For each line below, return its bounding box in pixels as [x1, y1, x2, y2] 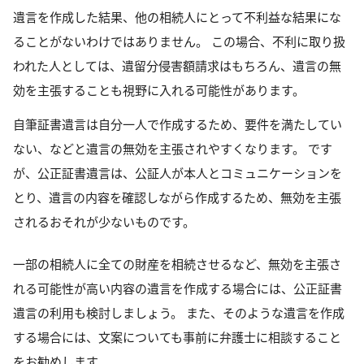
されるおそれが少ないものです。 [13, 213, 195, 230]
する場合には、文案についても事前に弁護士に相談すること [13, 328, 341, 345]
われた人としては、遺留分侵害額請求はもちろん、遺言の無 [13, 57, 341, 74]
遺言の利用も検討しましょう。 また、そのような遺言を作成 [13, 304, 344, 321]
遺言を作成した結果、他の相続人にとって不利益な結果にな [13, 8, 341, 25]
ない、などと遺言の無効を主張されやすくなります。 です [13, 140, 332, 157]
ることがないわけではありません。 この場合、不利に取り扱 [13, 32, 345, 50]
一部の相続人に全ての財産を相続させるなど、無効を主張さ [13, 255, 341, 272]
